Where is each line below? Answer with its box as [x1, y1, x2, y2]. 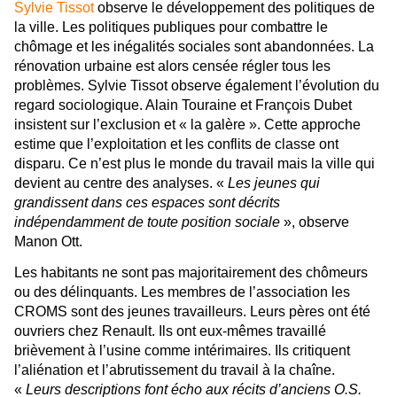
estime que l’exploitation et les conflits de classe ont [14, 136, 339, 152]
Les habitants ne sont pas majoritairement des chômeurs [14, 265, 368, 281]
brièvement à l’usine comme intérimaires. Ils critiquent [14, 343, 350, 359]
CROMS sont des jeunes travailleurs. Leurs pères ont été [14, 304, 370, 320]
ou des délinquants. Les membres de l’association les [14, 284, 350, 300]
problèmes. [14, 78, 88, 94]
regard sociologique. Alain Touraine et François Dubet [14, 97, 352, 113]
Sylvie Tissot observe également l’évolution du [88, 78, 379, 94]
